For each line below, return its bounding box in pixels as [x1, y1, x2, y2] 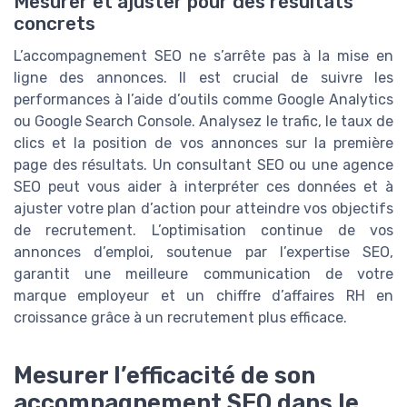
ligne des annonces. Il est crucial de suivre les [14, 69, 393, 87]
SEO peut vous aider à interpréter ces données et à [14, 178, 393, 196]
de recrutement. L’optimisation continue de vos [14, 222, 393, 240]
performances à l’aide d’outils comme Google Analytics [14, 91, 393, 109]
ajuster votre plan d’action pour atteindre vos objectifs [14, 200, 393, 218]
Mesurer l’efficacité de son [14, 361, 315, 389]
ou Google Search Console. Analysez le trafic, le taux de [14, 113, 393, 131]
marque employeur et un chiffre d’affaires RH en [14, 287, 393, 305]
